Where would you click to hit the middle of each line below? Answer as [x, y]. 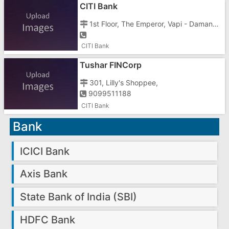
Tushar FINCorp [110, 65]
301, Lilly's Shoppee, [124, 82]
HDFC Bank [48, 220]
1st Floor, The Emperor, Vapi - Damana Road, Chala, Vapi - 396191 [216, 24]
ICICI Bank [45, 151]
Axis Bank [44, 174]
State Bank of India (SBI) [79, 197]
